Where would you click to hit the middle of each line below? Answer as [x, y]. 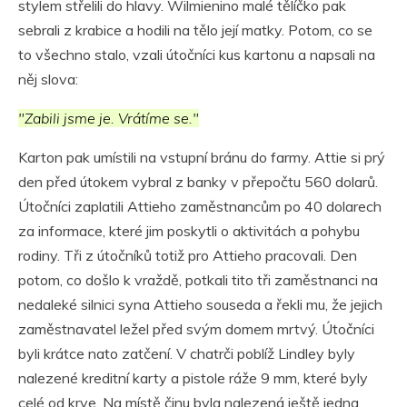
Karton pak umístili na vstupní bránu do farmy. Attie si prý [202, 157]
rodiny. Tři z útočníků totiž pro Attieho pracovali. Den [188, 255]
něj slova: [48, 79]
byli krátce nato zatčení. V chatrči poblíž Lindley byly [187, 353]
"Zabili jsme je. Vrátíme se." [109, 118]
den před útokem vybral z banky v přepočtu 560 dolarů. [198, 181]
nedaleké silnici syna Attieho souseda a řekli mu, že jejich [200, 304]
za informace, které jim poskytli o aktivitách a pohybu [189, 230]
